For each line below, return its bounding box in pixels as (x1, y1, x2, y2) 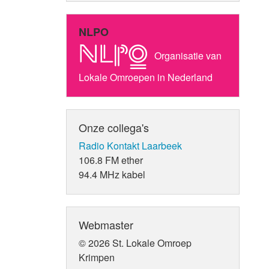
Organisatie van (152, 48, 222, 62)
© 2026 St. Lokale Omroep (79, 235, 192, 250)
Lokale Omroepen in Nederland (79, 70, 213, 84)
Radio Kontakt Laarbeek (79, 138, 183, 153)
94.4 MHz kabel (79, 167, 146, 181)
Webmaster (79, 216, 134, 232)
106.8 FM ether (79, 153, 144, 167)
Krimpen (79, 250, 115, 264)
